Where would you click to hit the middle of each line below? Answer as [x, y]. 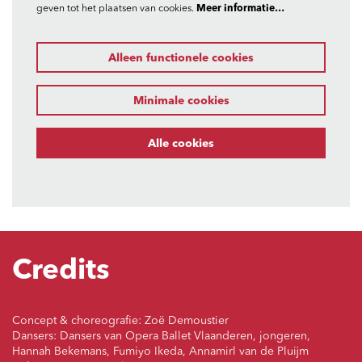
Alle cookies [181, 144]
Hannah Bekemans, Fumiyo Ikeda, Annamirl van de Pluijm [160, 352]
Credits [61, 272]
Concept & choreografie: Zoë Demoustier [120, 321]
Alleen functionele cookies [181, 59]
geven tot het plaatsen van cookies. [116, 9]
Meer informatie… [240, 9]
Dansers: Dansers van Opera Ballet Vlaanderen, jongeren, [161, 337]
